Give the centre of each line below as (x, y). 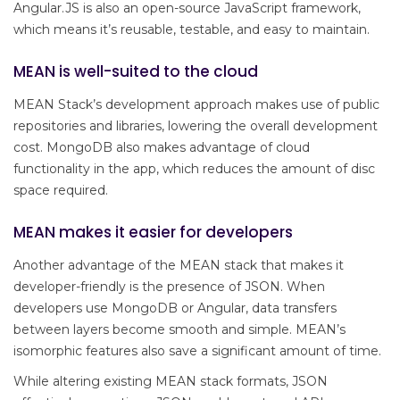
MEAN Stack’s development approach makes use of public (196, 105)
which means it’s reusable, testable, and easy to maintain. (192, 30)
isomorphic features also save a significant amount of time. (197, 351)
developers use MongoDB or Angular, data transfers (175, 308)
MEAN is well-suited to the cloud (136, 72)
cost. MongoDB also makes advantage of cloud (162, 148)
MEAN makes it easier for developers (153, 233)
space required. (61, 191)
